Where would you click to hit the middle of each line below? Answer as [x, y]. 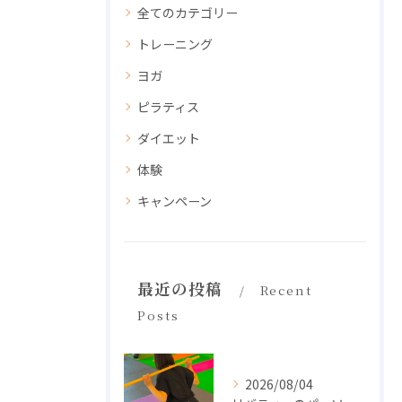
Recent [286, 290]
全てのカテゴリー [188, 13]
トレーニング [175, 44]
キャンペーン [175, 201]
